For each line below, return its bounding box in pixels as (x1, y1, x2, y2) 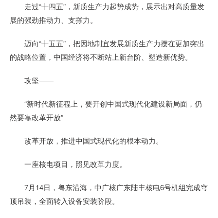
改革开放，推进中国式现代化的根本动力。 (10, 135, 163, 145)
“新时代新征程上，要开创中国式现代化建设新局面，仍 (10, 98, 202, 109)
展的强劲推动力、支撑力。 (10, 15, 97, 25)
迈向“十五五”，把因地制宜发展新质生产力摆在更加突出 (10, 38, 204, 48)
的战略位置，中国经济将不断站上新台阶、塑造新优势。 (10, 52, 192, 62)
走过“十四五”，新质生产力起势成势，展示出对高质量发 (10, 1, 204, 11)
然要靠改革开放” (10, 112, 63, 122)
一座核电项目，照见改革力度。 (10, 159, 127, 169)
